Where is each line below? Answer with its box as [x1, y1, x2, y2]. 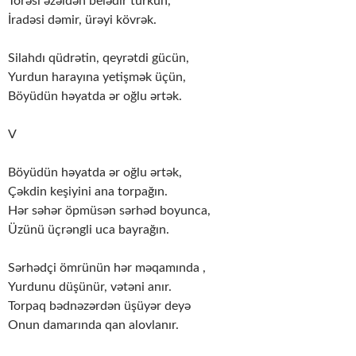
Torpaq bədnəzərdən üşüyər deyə [8, 299, 191, 312]
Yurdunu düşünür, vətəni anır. [8, 280, 172, 293]
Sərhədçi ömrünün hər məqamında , [8, 261, 206, 274]
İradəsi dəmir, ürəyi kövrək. [8, 13, 157, 26]
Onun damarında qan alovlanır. [8, 318, 179, 331]
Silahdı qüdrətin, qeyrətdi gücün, [8, 51, 189, 64]
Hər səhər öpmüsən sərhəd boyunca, [8, 203, 211, 217]
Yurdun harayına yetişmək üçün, [8, 70, 186, 83]
